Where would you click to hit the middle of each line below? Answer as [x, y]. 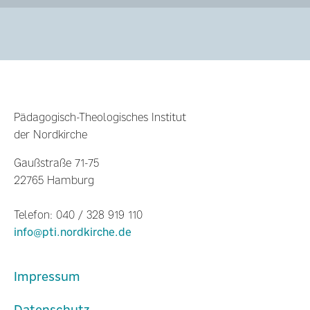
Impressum [47, 276]
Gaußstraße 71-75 [56, 163]
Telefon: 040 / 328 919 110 [78, 215]
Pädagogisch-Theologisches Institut [100, 117]
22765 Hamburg [54, 180]
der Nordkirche [51, 134]
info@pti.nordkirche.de [73, 232]
